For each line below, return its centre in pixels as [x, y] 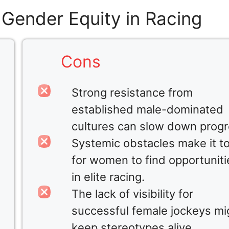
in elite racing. [108, 177]
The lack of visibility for [132, 194]
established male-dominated [147, 110]
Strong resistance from [132, 93]
